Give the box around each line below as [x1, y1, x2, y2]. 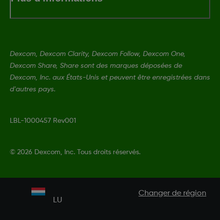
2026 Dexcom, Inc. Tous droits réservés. [17, 148, 140, 156]
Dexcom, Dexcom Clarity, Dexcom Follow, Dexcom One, [10, 50, 186, 57]
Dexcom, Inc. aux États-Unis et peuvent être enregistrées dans [10, 74, 210, 81]
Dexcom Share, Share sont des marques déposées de [10, 62, 182, 69]
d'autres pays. [10, 85, 55, 93]
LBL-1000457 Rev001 [10, 117, 76, 124]
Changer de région [138, 189, 206, 197]
